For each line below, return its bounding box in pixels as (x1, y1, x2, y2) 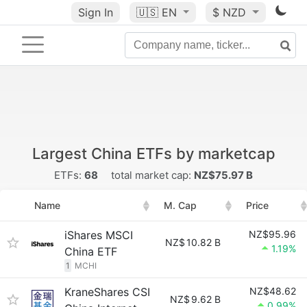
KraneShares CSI (64, 285, 150, 299)
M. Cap (164, 199, 197, 211)
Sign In (77, 5, 113, 19)
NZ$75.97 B (194, 169, 253, 182)
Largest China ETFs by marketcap (32, 145, 275, 162)
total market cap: (108, 169, 194, 182)
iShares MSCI (64, 228, 133, 242)
